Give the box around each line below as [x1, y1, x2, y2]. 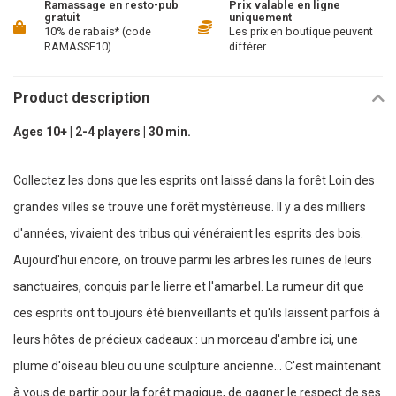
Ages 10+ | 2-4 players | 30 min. [13, 125, 191, 139]
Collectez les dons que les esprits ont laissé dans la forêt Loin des [13, 173, 375, 188]
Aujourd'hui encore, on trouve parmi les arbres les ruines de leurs [13, 253, 372, 268]
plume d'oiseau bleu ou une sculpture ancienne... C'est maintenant [13, 359, 381, 374]
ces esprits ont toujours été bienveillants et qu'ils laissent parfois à [13, 306, 380, 321]
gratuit [44, 11, 80, 24]
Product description [13, 89, 149, 106]
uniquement [229, 11, 292, 24]
